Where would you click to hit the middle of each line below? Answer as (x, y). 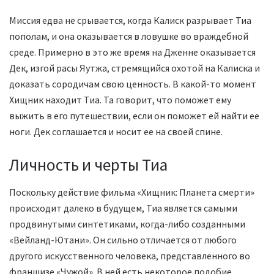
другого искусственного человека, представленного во (130, 255)
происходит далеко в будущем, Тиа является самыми (123, 208)
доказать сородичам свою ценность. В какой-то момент (133, 84)
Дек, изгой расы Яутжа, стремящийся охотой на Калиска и (135, 68)
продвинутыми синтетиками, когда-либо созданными (127, 224)
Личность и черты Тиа (88, 164)
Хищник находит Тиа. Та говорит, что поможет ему (120, 100)
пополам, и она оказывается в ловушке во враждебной (129, 36)
